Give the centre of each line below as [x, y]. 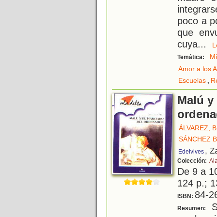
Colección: [193, 161]
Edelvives [191, 152]
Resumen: [192, 209]
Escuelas [192, 81]
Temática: [192, 57]
